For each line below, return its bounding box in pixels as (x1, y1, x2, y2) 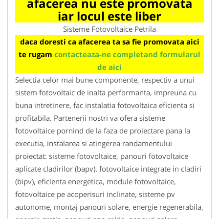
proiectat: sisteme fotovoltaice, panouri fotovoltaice (15, 151, 188, 161)
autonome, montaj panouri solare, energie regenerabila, (15, 201, 203, 212)
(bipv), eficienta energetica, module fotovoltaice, (15, 176, 176, 186)
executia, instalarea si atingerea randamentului (15, 138, 172, 148)
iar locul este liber (58, 7, 161, 24)
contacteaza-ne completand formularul (54, 49, 200, 59)
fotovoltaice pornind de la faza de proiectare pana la (15, 125, 190, 135)
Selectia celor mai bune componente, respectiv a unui (15, 74, 195, 85)
